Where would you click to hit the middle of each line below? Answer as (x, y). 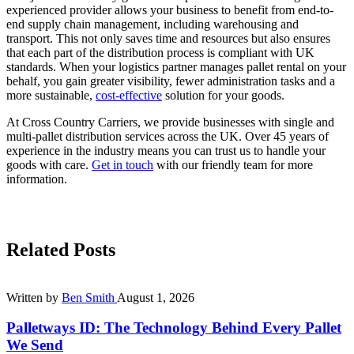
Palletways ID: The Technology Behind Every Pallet (174, 328)
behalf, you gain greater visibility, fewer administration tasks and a (171, 81)
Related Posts (61, 249)
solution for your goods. (223, 95)
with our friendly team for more (233, 164)
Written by (34, 297)
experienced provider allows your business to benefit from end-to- (170, 9)
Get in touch (122, 164)
